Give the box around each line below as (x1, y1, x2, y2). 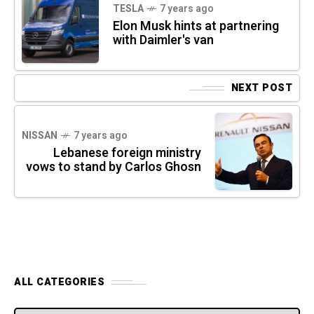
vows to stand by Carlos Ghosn (26, 158, 201, 177)
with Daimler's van (113, 31, 214, 50)
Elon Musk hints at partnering (113, 17, 279, 36)
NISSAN (22, 128, 57, 144)
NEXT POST (231, 81, 292, 96)
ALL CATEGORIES (14, 275, 104, 290)
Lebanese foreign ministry (53, 144, 201, 163)
